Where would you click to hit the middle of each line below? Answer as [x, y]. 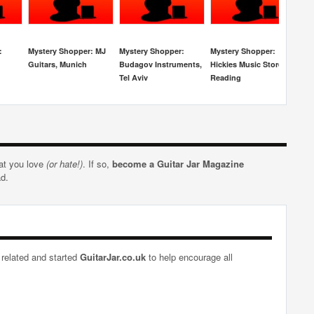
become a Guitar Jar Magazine [178, 164]
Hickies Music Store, [247, 64]
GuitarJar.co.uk [113, 257]
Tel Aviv [134, 77]
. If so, [97, 164]
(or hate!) [64, 164]
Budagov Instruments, [161, 64]
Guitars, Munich [57, 64]
